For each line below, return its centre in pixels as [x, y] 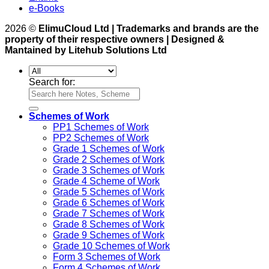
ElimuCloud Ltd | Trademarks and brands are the [149, 29]
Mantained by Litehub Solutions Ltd [86, 50]
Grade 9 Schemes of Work [109, 235]
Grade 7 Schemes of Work [109, 214]
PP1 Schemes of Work [101, 127]
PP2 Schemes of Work [101, 138]
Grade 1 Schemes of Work [109, 149]
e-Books [47, 8]
